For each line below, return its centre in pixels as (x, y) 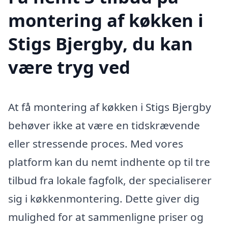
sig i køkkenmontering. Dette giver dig (104, 199)
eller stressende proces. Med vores (96, 144)
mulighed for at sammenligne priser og (106, 217)
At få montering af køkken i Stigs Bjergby (110, 107)
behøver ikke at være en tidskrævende (104, 125)
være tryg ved (69, 67)
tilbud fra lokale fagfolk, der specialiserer (110, 180)
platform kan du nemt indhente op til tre (109, 162)
